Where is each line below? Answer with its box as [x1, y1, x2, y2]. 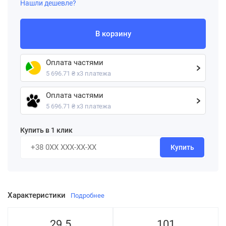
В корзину [95, 29, 131, 38]
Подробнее [71, 192, 104, 199]
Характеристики [8, 191, 66, 200]
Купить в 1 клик [20, 126, 73, 134]
